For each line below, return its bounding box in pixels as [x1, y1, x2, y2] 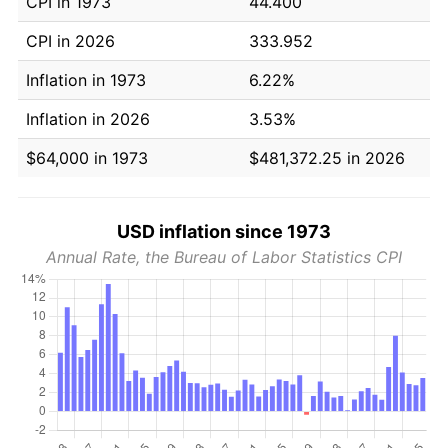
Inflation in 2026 [26, 108, 150, 129]
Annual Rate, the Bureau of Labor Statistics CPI [46, 246, 402, 267]
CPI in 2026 [26, 30, 115, 51]
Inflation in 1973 [26, 69, 146, 90]
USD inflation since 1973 [117, 220, 331, 242]
